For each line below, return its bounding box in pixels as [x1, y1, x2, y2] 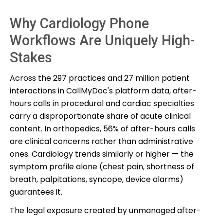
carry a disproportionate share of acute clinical [10, 110, 191, 122]
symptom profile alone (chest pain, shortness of [10, 161, 194, 172]
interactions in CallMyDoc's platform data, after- [10, 85, 197, 96]
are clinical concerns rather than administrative [10, 135, 193, 147]
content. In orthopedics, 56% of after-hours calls [10, 123, 195, 134]
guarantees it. [10, 186, 62, 198]
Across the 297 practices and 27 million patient [10, 72, 190, 84]
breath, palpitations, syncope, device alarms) [10, 173, 183, 185]
